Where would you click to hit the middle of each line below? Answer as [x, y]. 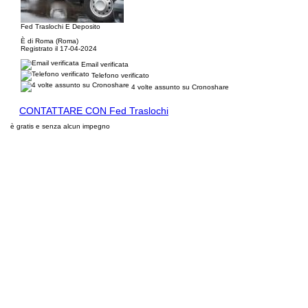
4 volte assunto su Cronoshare [180, 87]
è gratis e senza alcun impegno [60, 126]
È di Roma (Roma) [49, 41]
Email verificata [104, 64]
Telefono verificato [119, 75]
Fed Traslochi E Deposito [60, 26]
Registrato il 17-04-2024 [59, 48]
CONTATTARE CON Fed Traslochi [94, 111]
